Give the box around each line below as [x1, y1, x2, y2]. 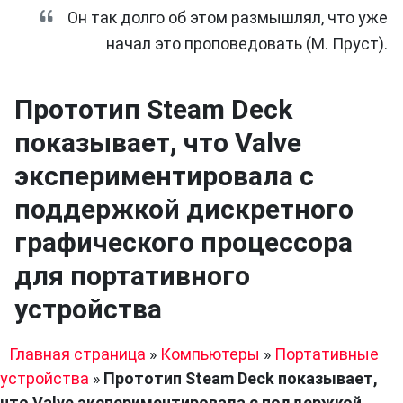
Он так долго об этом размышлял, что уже [64, 8, 388, 27]
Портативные [274, 345, 379, 363]
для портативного [14, 260, 250, 291]
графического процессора [14, 227, 353, 258]
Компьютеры [160, 345, 260, 363]
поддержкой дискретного [14, 193, 354, 225]
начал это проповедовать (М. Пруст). [106, 34, 388, 53]
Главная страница [9, 345, 146, 363]
